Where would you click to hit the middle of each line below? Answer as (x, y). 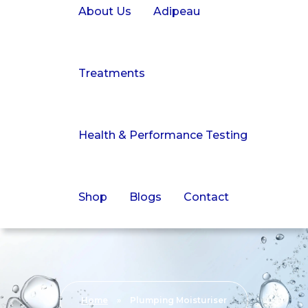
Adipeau (177, 12)
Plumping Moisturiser (178, 300)
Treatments (112, 74)
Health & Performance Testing (163, 135)
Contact (207, 197)
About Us (105, 12)
